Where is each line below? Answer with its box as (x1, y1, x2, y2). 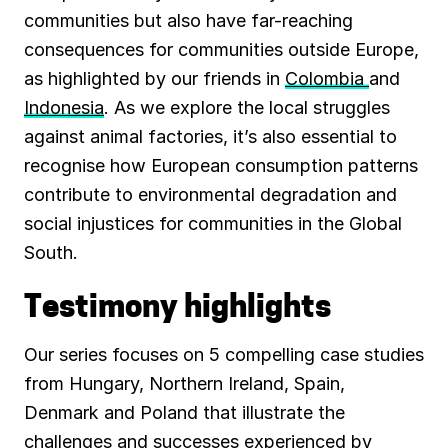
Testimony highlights (24, 294, 331, 326)
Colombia (285, 68, 369, 90)
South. (24, 242, 78, 264)
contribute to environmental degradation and (24, 184, 397, 206)
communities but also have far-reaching (24, 10, 353, 32)
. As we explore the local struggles (104, 97, 390, 119)
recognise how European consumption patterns (24, 155, 418, 177)
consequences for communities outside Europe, (24, 39, 419, 61)
